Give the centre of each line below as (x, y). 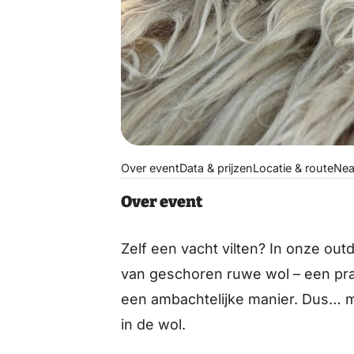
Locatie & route (294, 168)
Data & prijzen (217, 168)
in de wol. (154, 325)
